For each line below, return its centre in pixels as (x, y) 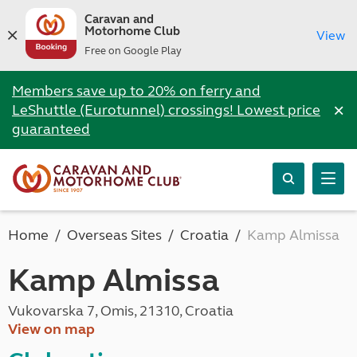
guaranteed (51, 129)
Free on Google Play (133, 51)
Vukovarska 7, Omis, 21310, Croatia (121, 311)
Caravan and (119, 19)
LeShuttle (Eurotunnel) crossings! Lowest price (166, 110)
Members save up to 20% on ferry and (136, 91)
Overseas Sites (114, 235)
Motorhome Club (132, 31)
